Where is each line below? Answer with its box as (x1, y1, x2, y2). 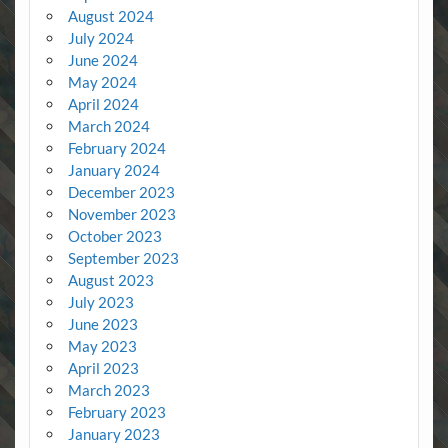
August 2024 (67, 6, 154, 25)
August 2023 (67, 270, 154, 289)
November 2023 (67, 204, 176, 223)
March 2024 (67, 116, 150, 135)
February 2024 (67, 138, 166, 157)
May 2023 (67, 336, 137, 355)
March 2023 (67, 380, 150, 399)
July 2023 (67, 292, 134, 311)
